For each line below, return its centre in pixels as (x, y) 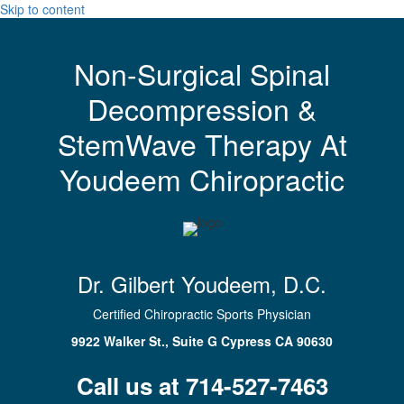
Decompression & (202, 108)
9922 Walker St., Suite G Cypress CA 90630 (202, 341)
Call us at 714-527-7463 (202, 386)
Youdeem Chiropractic (202, 179)
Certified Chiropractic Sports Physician (202, 314)
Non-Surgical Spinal (202, 73)
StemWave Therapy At (202, 143)
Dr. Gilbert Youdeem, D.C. (202, 284)
